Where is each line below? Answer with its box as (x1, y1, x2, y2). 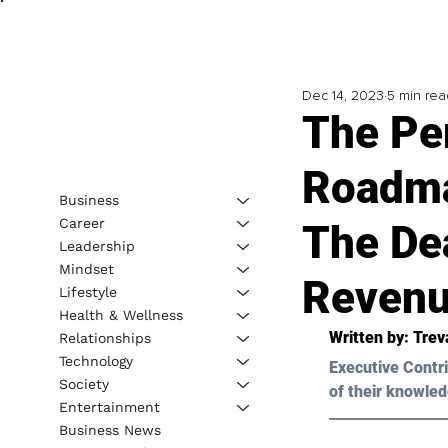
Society (58, 375, 109, 392)
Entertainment (58, 398, 160, 415)
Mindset (58, 260, 114, 277)
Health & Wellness (58, 306, 183, 323)
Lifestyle (58, 283, 117, 300)
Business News (58, 421, 161, 438)
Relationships (58, 329, 151, 346)
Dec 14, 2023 (301, 87, 384, 105)
